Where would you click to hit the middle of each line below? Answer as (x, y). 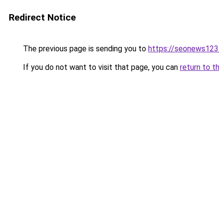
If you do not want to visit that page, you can (100, 67)
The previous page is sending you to (85, 49)
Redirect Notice (42, 17)
